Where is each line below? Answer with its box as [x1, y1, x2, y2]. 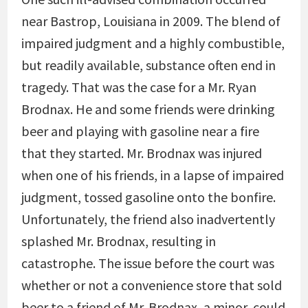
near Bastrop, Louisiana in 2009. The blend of [21, 12, 280, 30]
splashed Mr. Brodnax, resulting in [21, 232, 216, 250]
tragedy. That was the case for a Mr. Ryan [21, 78, 256, 96]
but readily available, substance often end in [21, 56, 276, 74]
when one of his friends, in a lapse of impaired [21, 166, 284, 184]
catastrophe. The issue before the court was [21, 254, 274, 272]
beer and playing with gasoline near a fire [21, 122, 259, 140]
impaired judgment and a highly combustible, [21, 34, 285, 52]
